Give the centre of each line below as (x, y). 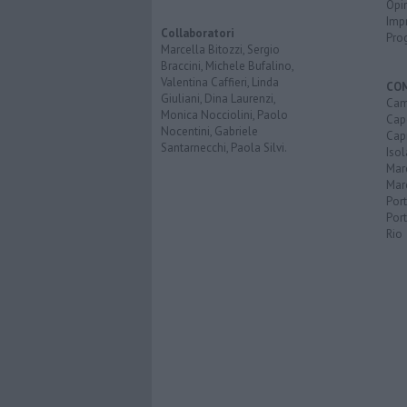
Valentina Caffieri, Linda (220, 83)
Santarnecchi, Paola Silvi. (224, 148)
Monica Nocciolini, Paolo (224, 115)
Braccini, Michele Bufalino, (227, 66)
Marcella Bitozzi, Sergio (220, 50)
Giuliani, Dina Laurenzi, (218, 99)
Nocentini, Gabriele (209, 132)
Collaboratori (198, 34)
